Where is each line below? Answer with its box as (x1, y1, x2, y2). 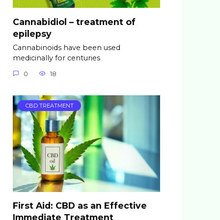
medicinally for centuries (13, 54, 100, 63)
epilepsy (13, 28, 52, 39)
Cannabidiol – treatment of (13, 16, 136, 27)
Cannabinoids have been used (13, 43, 120, 53)
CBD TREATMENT (25, 102, 74, 110)
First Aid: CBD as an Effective (13, 200, 147, 211)
